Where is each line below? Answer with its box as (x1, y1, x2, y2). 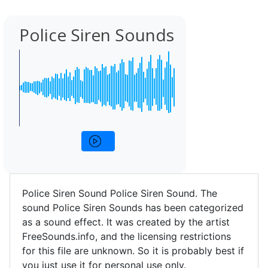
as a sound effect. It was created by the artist (22, 216, 230, 228)
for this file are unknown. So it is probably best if (22, 245, 244, 257)
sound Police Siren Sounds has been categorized (22, 202, 243, 214)
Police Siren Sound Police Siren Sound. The (22, 187, 217, 199)
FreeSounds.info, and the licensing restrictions (22, 230, 231, 242)
